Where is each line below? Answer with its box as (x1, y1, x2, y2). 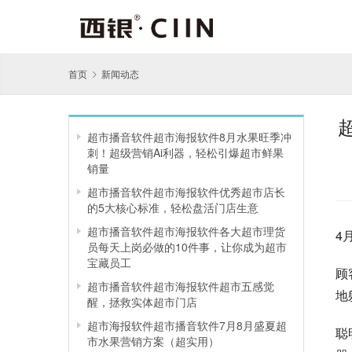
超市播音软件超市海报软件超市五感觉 (87, 277, 274, 294)
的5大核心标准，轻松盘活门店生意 (87, 199, 258, 215)
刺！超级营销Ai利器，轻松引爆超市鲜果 (87, 144, 284, 160)
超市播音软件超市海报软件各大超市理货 (87, 222, 285, 239)
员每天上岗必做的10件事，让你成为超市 (87, 238, 287, 255)
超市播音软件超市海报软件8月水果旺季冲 (87, 128, 291, 145)
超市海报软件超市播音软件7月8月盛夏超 (87, 317, 287, 333)
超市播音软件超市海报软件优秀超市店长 (87, 183, 285, 200)
